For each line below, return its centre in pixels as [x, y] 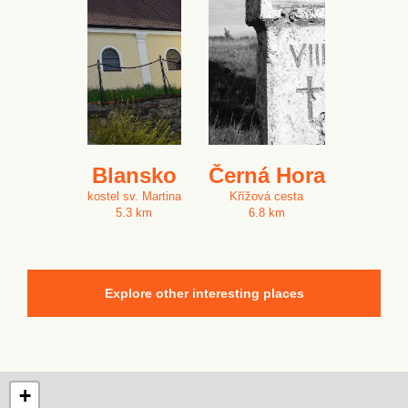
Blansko [134, 175]
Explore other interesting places [204, 293]
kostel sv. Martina [134, 196]
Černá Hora [266, 175]
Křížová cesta [266, 196]
